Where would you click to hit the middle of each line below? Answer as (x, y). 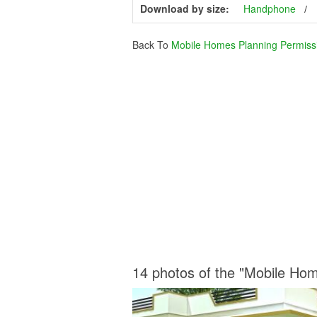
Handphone (270, 9)
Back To (152, 45)
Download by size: (185, 9)
